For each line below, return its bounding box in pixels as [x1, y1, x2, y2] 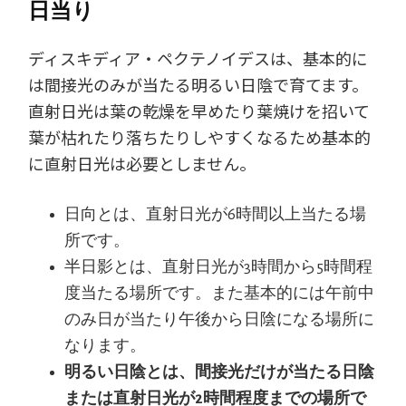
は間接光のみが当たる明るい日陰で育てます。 [28, 72, 369, 97]
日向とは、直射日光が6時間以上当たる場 [64, 207, 367, 224]
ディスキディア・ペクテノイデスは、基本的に [28, 46, 369, 71]
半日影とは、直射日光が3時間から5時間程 [64, 259, 373, 276]
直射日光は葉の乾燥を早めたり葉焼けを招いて [28, 99, 371, 123]
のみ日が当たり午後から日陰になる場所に [64, 312, 375, 329]
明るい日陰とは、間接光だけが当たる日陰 [64, 364, 375, 382]
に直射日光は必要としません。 [28, 151, 256, 176]
